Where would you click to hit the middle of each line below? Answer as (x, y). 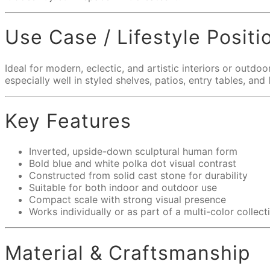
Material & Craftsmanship (128, 253)
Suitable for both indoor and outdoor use (123, 188)
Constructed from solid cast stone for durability (138, 176)
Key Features (68, 121)
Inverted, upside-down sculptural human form (133, 152)
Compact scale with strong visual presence (127, 200)
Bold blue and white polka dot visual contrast (133, 164)
